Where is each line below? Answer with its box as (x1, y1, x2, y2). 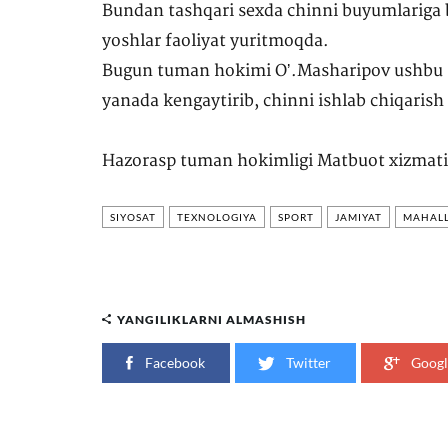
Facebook (142, 354, 205, 371)
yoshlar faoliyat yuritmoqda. (102, 31, 333, 51)
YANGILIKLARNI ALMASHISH (117, 312, 306, 327)
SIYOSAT (110, 211, 156, 223)
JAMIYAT (335, 211, 382, 223)
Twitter (283, 354, 331, 371)
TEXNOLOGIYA (177, 211, 257, 223)
